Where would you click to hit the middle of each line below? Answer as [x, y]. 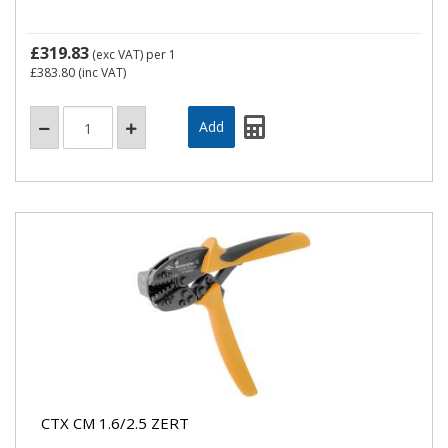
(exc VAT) [117, 54]
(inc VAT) [100, 72]
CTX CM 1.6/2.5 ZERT [115, 422]
